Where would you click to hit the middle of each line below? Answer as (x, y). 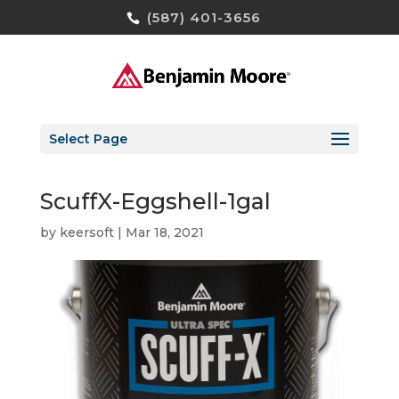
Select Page (88, 138)
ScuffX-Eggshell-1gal (155, 201)
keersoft (86, 232)
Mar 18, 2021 (164, 232)
